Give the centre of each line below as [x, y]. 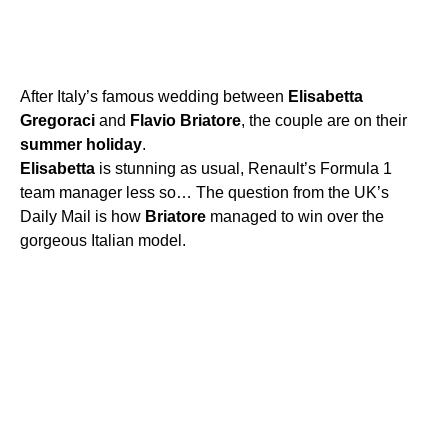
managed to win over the [295, 217]
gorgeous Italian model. [103, 241]
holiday [114, 145]
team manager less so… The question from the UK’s [204, 193]
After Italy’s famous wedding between [154, 97]
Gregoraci [57, 121]
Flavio [153, 121]
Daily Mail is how [82, 217]
